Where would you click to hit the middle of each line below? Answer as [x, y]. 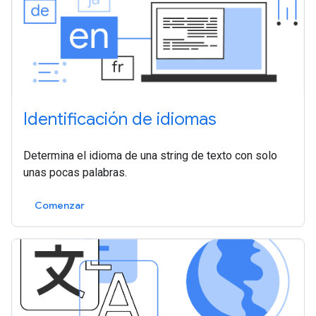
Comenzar [60, 205]
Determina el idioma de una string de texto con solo [150, 155]
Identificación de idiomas [120, 119]
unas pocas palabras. [75, 172]
